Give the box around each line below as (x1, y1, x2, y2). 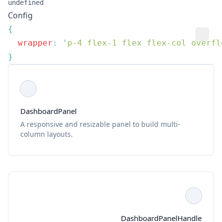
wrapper (8, 38, 53, 48)
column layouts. (20, 129, 73, 139)
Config (8, 10, 33, 21)
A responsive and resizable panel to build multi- (20, 119, 180, 129)
